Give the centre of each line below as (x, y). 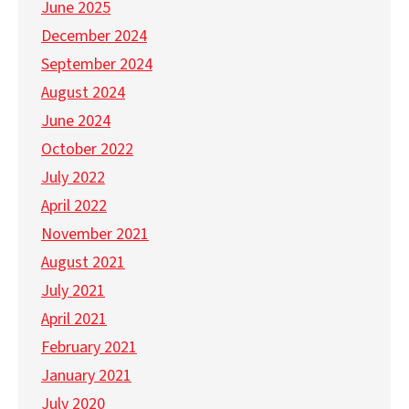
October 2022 (87, 150)
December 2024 (94, 37)
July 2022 (73, 178)
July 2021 (73, 291)
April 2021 (74, 320)
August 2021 (83, 263)
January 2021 (86, 376)
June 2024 (76, 121)
